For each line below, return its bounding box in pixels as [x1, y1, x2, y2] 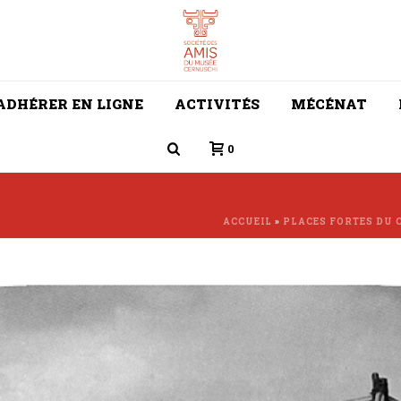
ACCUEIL [223, 216, 272, 227]
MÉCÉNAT [291, 95, 367, 113]
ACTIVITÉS [175, 95, 260, 113]
